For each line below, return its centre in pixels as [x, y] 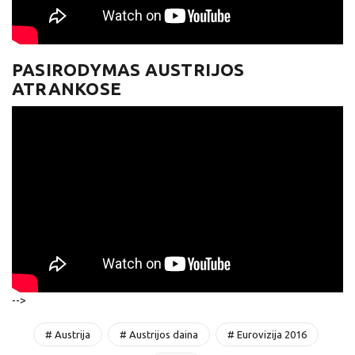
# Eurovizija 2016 [267, 335]
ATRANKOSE [67, 88]
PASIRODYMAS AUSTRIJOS [128, 69]
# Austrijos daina [159, 335]
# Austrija [68, 335]
